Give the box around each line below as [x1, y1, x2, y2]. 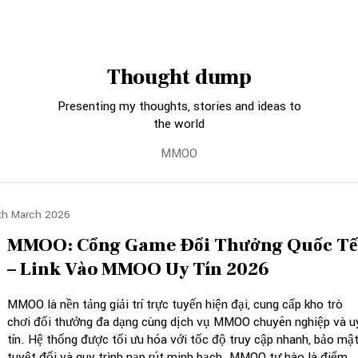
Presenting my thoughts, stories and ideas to [57, 97, 301, 115]
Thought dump [106, 64, 252, 91]
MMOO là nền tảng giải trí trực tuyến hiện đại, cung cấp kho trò [7, 296, 343, 313]
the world [153, 115, 205, 133]
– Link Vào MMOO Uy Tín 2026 [7, 257, 269, 281]
